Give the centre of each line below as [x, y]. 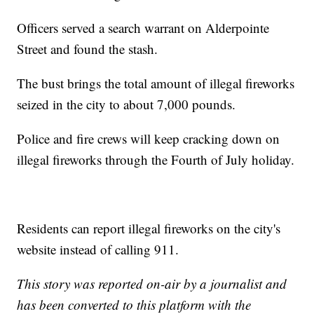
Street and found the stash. [88, 49]
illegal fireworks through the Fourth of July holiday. [156, 160]
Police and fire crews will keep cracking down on [149, 139]
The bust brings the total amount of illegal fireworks [156, 83]
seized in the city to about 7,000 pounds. [127, 104]
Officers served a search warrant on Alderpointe [143, 28]
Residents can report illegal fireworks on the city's [149, 228]
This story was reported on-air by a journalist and [152, 284]
